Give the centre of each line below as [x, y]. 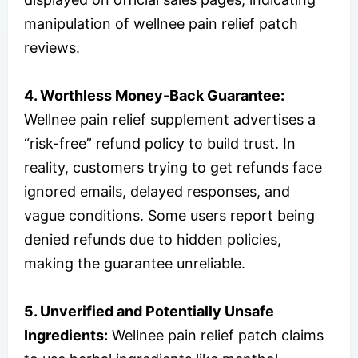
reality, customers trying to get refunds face [173, 167]
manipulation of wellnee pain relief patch [161, 23]
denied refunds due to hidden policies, [153, 239]
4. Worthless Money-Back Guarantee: [154, 95]
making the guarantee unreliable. [135, 263]
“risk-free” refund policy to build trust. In [160, 143]
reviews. [52, 47]
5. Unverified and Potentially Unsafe [149, 311]
